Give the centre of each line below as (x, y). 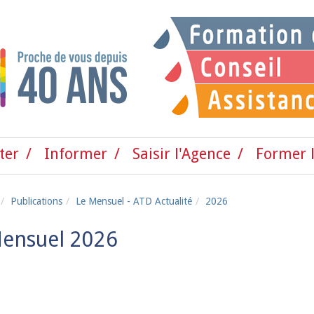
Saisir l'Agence (182, 154)
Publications (36, 202)
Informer (76, 154)
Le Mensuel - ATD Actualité (134, 202)
